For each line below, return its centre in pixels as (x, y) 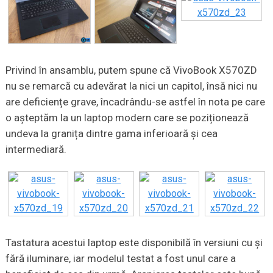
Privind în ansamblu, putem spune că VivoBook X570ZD (131, 70)
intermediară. (36, 150)
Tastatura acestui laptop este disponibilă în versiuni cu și (134, 243)
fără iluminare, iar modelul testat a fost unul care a (120, 259)
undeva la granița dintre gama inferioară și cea (111, 134)
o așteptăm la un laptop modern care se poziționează (127, 118)
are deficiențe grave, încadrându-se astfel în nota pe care (135, 102)
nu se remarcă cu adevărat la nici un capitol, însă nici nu (131, 86)
